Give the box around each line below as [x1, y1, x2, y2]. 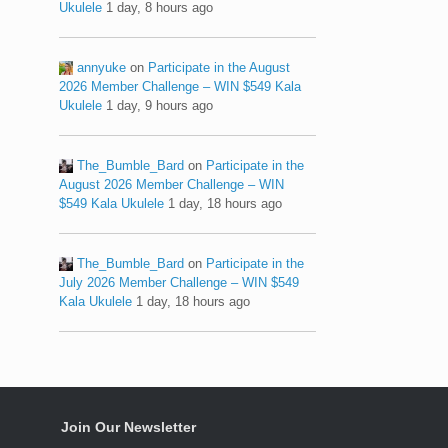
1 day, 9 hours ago [106, 97, 214, 113]
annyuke [77, 59, 127, 75]
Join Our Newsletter [61, 418, 196, 435]
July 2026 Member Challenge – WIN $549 [59, 274, 300, 290]
